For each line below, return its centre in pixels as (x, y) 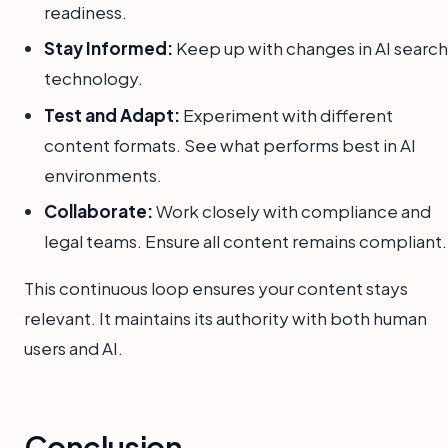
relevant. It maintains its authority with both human (225, 318)
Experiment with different (286, 114)
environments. (103, 174)
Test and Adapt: (112, 114)
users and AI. (73, 348)
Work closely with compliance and (292, 211)
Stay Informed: (108, 48)
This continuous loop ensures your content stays (216, 288)
